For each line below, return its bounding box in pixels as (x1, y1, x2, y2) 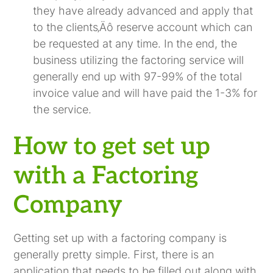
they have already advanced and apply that (33, 4, 253, 17)
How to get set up (13, 132, 211, 161)
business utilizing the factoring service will (33, 53, 244, 66)
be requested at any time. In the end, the (33, 37, 238, 50)
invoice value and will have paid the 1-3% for (33, 86, 258, 99)
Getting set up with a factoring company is (13, 231, 227, 244)
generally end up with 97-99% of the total (33, 69, 243, 83)
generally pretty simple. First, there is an (13, 247, 214, 261)
